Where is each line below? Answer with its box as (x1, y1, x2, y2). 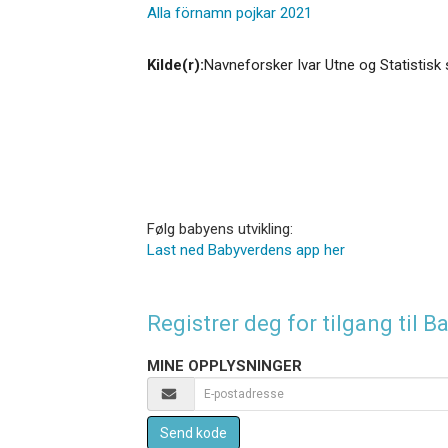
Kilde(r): (147, 55, 204, 74)
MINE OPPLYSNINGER (147, 356, 302, 375)
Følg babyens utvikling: (147, 219, 293, 238)
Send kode (160, 424, 227, 441)
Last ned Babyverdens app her (147, 240, 345, 259)
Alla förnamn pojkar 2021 (147, 3, 312, 22)
